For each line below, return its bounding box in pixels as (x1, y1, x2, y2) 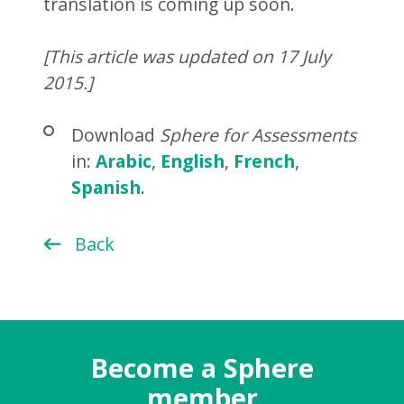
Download (70, 123, 160, 148)
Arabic (95, 149, 151, 174)
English (160, 149, 225, 174)
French (233, 149, 295, 174)
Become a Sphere (90, 349, 314, 386)
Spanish (70, 175, 141, 200)
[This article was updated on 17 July (43, 44, 332, 69)
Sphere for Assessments (159, 123, 356, 148)
